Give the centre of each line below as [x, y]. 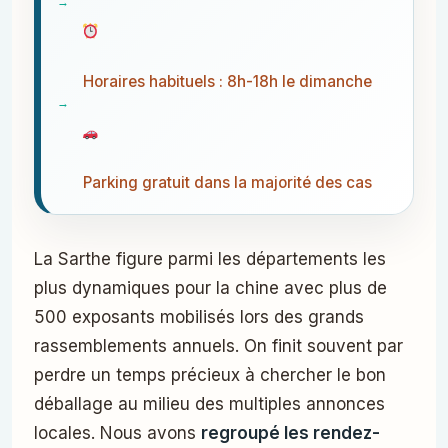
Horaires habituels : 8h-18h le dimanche [227, 81]
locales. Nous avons [117, 432]
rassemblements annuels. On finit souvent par [218, 345]
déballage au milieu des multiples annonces [209, 403]
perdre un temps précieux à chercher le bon [210, 374]
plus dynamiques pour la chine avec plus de [210, 287]
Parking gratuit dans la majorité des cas [227, 182]
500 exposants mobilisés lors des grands [199, 316]
